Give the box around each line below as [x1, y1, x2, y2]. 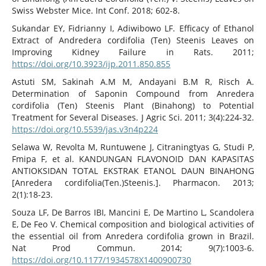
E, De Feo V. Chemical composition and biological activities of [11, 218, 255, 230]
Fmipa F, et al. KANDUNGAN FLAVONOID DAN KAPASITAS [11, 153, 255, 165]
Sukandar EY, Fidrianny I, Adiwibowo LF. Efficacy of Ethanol [11, 23, 255, 34]
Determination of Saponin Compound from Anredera [11, 88, 255, 100]
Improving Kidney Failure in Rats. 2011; [11, 46, 255, 58]
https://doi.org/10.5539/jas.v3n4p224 [11, 123, 158, 135]
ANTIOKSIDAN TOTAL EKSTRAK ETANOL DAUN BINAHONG [11, 165, 255, 177]
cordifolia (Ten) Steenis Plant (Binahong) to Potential [11, 100, 255, 112]
